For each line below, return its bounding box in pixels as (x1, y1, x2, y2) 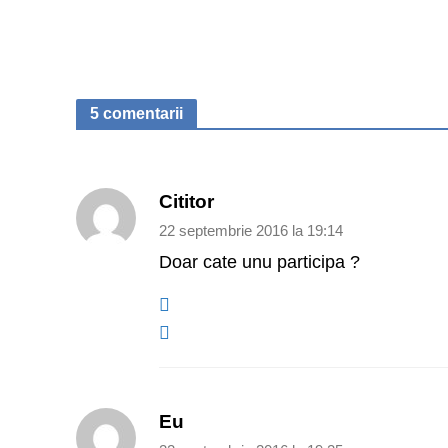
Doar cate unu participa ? (158, 252, 360, 273)
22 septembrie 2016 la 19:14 (158, 223, 343, 240)
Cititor (158, 191, 214, 213)
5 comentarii (89, 105, 183, 123)
